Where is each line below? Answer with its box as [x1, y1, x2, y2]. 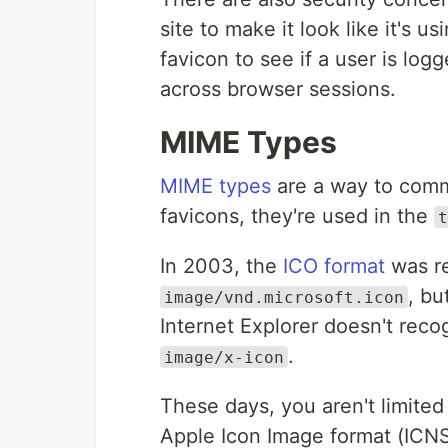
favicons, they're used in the [160, 203, 434, 228]
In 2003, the [160, 253, 283, 278]
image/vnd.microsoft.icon [164, 287, 404, 307]
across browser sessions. [160, 76, 396, 101]
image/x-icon [164, 347, 284, 367]
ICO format [283, 253, 385, 278]
